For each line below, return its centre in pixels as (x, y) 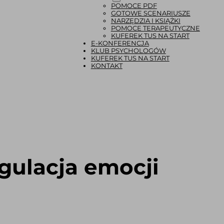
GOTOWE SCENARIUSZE (150, 13)
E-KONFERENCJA (120, 43)
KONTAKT (106, 65)
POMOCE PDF (134, 5)
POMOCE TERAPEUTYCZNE (155, 28)
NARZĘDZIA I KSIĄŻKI (145, 20)
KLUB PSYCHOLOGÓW (128, 50)
